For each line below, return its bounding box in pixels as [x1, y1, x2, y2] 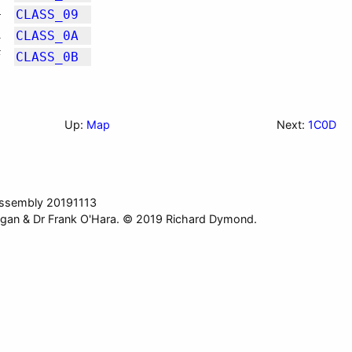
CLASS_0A [16, 28, 79, 43]
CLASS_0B [16, 49, 79, 64]
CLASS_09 [16, 7, 79, 22]
